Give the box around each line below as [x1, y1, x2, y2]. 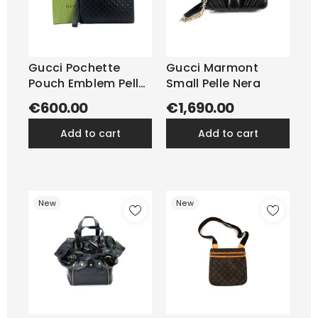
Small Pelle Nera [166, 75, 261, 92]
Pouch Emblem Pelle [28, 75, 146, 92]
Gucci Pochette [28, 59, 121, 76]
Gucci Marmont [166, 59, 258, 76]
